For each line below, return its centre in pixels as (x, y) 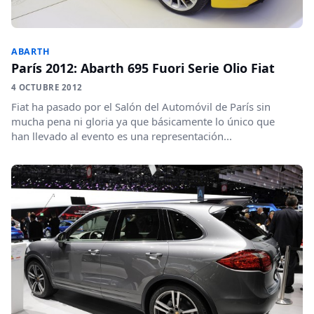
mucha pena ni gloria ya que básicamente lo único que (143, 122)
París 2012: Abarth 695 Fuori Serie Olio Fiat (143, 68)
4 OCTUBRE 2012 (47, 88)
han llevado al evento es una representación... (122, 136)
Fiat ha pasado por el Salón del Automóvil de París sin (141, 107)
